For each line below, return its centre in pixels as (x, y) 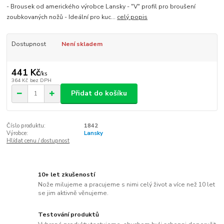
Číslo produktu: (26, 125)
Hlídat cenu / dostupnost (38, 140)
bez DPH (40, 80)
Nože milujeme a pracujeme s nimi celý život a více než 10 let (127, 184)
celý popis (132, 17)
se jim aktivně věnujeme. (73, 193)
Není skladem (82, 44)
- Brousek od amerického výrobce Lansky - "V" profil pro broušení (101, 7)
